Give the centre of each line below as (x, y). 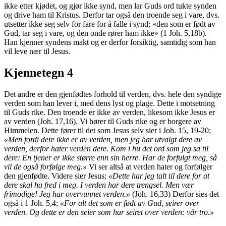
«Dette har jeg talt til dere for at (159, 176)
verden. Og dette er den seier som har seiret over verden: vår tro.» (109, 212)
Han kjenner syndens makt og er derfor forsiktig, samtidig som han (110, 42)
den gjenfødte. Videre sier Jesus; (56, 176)
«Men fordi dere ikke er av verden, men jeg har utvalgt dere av (103, 140)
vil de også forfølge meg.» (45, 167)
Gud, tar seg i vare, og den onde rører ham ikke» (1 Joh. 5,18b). (105, 33)
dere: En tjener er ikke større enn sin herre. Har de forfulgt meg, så (110, 158)
